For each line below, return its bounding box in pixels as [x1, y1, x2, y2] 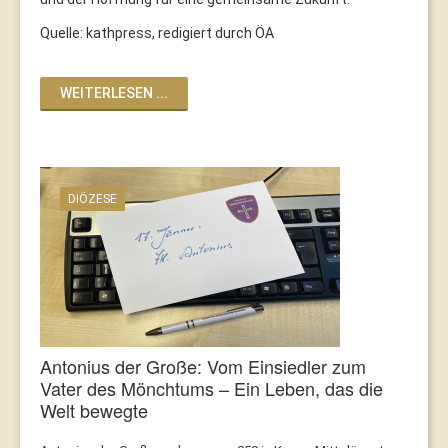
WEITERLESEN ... [60, 84, 168, 101]
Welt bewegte [40, 396, 148, 423]
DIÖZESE [68, 191, 117, 206]
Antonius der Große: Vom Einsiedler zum [40, 352, 366, 379]
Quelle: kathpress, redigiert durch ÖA [40, 24, 274, 41]
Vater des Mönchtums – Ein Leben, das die [40, 374, 383, 401]
